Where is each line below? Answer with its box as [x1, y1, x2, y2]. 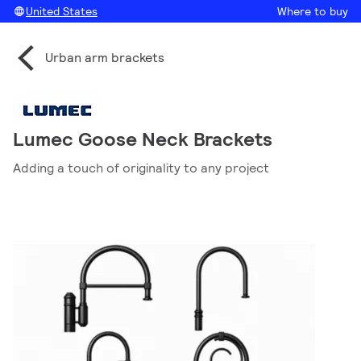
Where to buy [277, 4, 348, 19]
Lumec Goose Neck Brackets [13, 127, 272, 151]
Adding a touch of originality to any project [13, 160, 269, 176]
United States [26, 4, 98, 19]
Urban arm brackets [45, 49, 164, 66]
